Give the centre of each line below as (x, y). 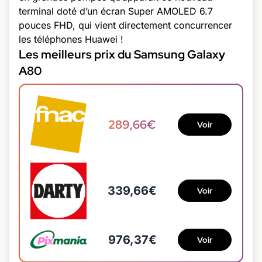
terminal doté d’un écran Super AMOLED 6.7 (116, 11)
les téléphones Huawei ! (71, 39)
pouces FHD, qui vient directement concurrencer (125, 25)
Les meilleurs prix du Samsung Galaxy (122, 54)
